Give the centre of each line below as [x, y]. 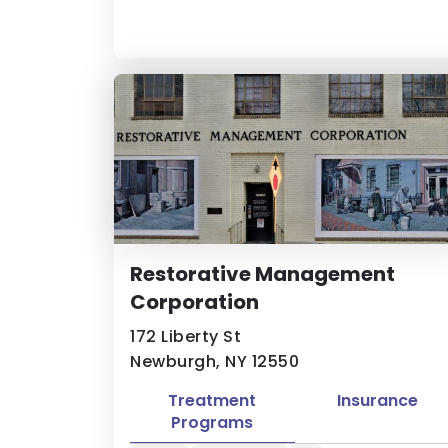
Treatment [212, 400]
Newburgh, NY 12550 [214, 361]
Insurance [377, 400]
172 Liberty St [185, 336]
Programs [212, 422]
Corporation [194, 302]
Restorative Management [262, 274]
